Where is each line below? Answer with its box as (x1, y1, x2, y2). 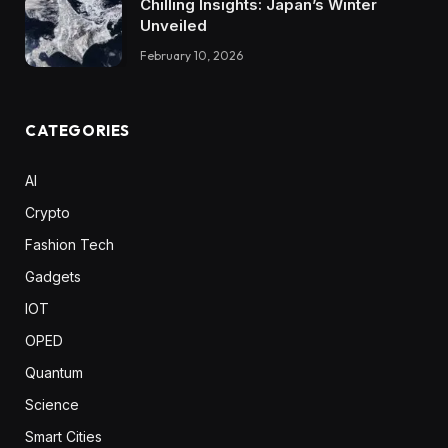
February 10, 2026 (140, 48, 243, 64)
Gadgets (25, 267, 81, 285)
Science (25, 395, 79, 413)
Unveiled (140, 16, 207, 36)
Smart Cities (25, 427, 102, 445)
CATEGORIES (25, 120, 130, 140)
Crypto (25, 203, 70, 221)
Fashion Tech (25, 235, 114, 253)
